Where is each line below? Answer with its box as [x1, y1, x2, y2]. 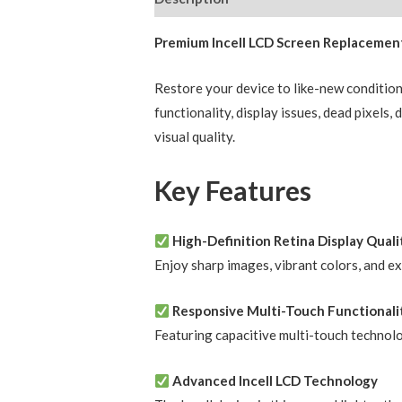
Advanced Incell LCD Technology [172, 372, 379, 389]
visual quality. [154, 128, 236, 145]
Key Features [154, 174, 312, 207]
